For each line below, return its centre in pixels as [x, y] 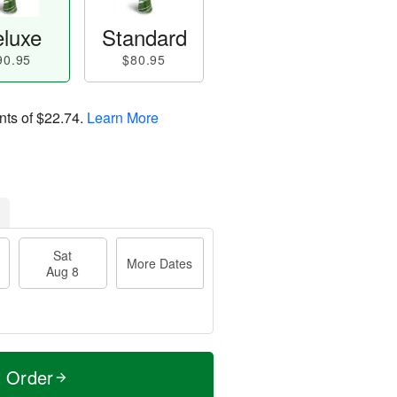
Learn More [123, 117]
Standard [144, 37]
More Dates [160, 263]
